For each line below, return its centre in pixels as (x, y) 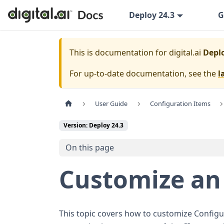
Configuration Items (180, 104)
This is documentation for (119, 52)
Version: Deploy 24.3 (93, 125)
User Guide (111, 104)
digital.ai (185, 52)
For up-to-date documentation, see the (144, 73)
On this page (89, 148)
